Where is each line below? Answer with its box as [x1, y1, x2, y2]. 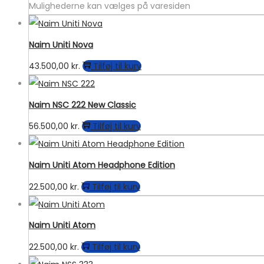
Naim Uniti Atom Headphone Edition [29, 159, 175, 171]
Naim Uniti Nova [29, 38, 93, 51]
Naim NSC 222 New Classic [29, 98, 136, 111]
